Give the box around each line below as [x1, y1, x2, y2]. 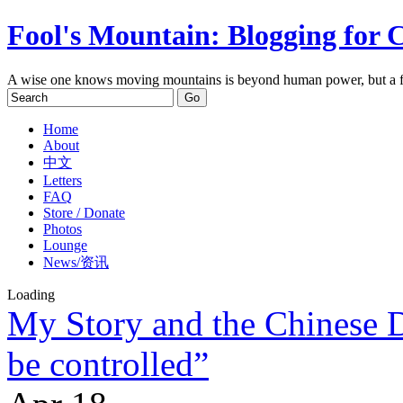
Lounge [43, 237, 87, 253]
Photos [43, 220, 82, 237]
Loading [7, 286, 55, 302]
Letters [43, 172, 82, 188]
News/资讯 [43, 254, 109, 270]
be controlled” [7, 344, 209, 383]
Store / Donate [43, 204, 125, 220]
